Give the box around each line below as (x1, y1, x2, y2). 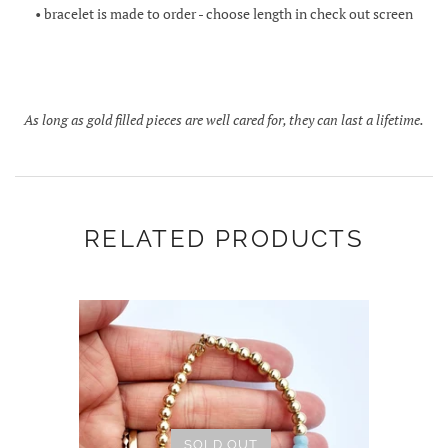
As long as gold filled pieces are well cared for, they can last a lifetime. (24, 109, 424, 129)
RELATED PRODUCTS (83, 223, 365, 253)
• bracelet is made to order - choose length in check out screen (35, 3, 413, 23)
